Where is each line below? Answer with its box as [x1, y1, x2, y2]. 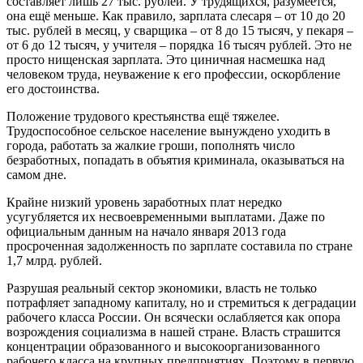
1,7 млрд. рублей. [6, 254, 102, 268]
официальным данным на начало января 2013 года [6, 224, 286, 239]
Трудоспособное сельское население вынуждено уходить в [6, 124, 331, 139]
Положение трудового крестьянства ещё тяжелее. [6, 109, 280, 124]
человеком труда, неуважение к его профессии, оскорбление [6, 67, 340, 82]
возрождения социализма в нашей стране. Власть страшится [6, 325, 340, 340]
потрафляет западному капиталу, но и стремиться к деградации [6, 296, 357, 310]
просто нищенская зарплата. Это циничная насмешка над [6, 53, 325, 67]
